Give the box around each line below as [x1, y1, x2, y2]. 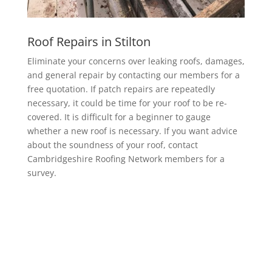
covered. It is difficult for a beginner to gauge [27, 110, 211, 123]
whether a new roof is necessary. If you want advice [27, 124, 237, 137]
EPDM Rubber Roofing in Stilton [27, 195, 203, 212]
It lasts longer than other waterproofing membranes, [27, 253, 242, 265]
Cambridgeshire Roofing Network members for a [27, 152, 225, 165]
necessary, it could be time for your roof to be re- [27, 97, 227, 109]
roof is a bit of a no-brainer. [27, 231, 140, 243]
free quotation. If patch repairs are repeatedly [27, 83, 215, 95]
